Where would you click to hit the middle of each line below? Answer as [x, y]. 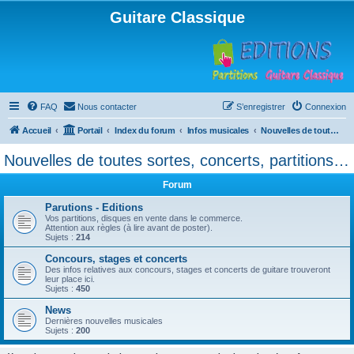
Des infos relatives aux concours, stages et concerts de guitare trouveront [188, 269]
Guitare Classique [177, 17]
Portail [90, 130]
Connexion [326, 107]
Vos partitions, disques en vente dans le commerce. [144, 218]
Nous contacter [107, 107]
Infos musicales [218, 130]
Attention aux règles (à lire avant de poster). [129, 228]
